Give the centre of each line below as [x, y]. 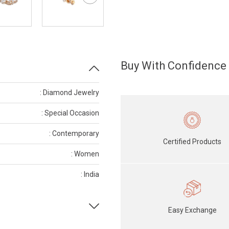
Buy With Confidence [174, 66]
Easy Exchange [192, 210]
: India [90, 174]
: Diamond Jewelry [70, 93]
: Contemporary [74, 133]
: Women [85, 154]
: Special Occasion [70, 113]
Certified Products [192, 141]
